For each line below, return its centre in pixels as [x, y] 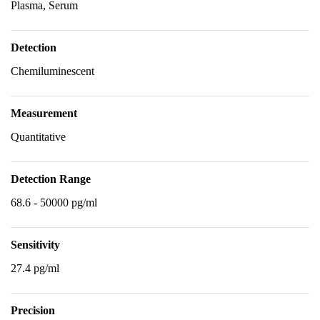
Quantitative [38, 137]
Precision [33, 310]
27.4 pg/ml [35, 268]
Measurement [44, 113]
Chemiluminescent [52, 71]
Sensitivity [35, 245]
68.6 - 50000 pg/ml [54, 202]
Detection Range [51, 179]
